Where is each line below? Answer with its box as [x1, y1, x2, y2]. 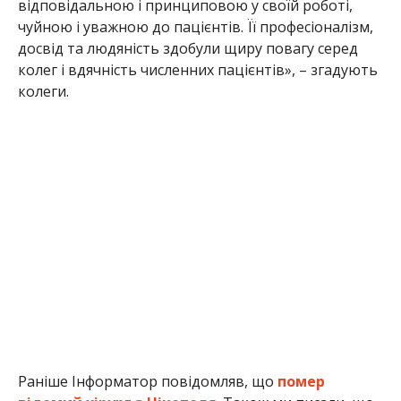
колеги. [17, 81, 69, 101]
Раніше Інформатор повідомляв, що [17, 371, 277, 391]
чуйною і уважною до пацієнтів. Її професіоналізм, [17, 16, 373, 37]
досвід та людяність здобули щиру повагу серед [17, 38, 358, 58]
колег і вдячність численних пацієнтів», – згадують [17, 59, 378, 80]
